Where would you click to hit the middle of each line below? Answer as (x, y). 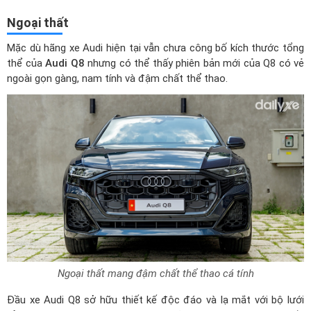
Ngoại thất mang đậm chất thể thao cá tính (155, 273)
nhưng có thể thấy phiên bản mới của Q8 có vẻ (194, 63)
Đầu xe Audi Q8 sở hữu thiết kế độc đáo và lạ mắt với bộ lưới (155, 300)
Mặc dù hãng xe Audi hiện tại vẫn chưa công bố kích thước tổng (155, 48)
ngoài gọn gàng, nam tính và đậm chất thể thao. (117, 78)
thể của (26, 63)
